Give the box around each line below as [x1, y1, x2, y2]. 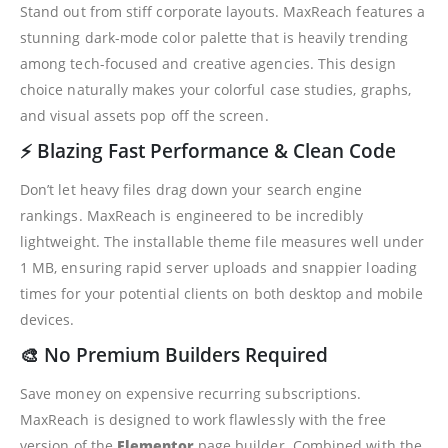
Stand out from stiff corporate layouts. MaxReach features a [20, 2, 426, 22]
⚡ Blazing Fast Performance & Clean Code [20, 138, 396, 164]
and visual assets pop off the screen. [20, 106, 269, 126]
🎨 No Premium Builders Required [20, 342, 328, 368]
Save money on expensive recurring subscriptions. [20, 384, 362, 404]
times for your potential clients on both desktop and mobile [20, 284, 424, 304]
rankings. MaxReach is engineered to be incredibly [20, 206, 364, 226]
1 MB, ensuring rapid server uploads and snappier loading [20, 258, 417, 278]
